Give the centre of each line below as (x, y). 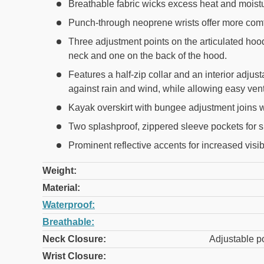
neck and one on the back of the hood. (148, 56)
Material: (61, 188)
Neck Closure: (74, 239)
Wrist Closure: (74, 256)
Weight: (60, 171)
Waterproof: (69, 205)
